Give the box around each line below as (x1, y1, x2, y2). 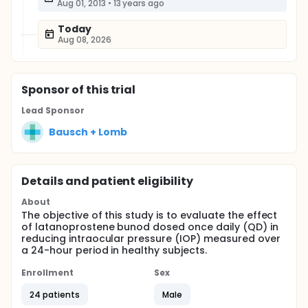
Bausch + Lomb (49, 124, 127, 139)
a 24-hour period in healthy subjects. (21, 243, 207, 257)
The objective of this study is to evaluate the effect (21, 208, 278, 222)
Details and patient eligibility (21, 173, 194, 189)
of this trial (69, 82, 136, 98)
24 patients (30, 288, 80, 300)
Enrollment (21, 267, 74, 278)
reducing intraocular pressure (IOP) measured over (21, 232, 280, 245)
